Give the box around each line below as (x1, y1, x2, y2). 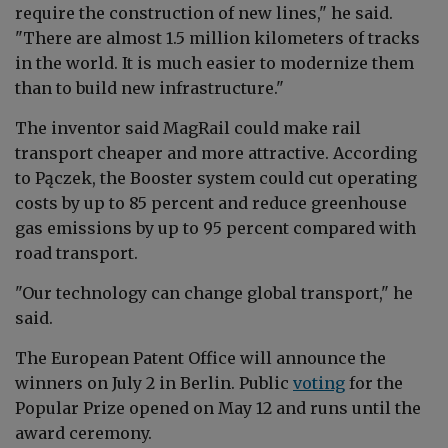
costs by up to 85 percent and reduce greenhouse (15, 192, 407, 213)
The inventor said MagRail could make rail (15, 117, 361, 138)
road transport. (15, 242, 138, 263)
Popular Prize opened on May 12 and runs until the (15, 397, 421, 418)
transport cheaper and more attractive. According (15, 142, 417, 163)
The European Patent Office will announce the (15, 347, 386, 368)
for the (345, 372, 403, 393)
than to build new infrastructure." (15, 77, 284, 98)
